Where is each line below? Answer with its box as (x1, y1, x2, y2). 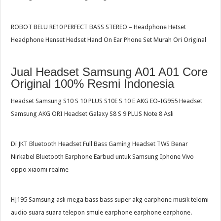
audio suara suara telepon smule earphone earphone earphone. (11, 208, 192, 216)
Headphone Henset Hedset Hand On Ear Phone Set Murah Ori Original (11, 36, 207, 43)
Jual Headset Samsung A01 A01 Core (11, 65, 208, 78)
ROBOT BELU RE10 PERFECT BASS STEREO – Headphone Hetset (11, 23, 186, 31)
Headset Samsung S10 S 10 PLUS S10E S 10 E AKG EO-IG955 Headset (11, 97, 203, 105)
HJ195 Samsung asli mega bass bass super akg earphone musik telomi (11, 195, 209, 203)
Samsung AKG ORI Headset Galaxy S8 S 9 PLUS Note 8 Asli (11, 110, 174, 117)
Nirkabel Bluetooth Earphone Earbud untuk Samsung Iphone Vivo (11, 152, 194, 160)
